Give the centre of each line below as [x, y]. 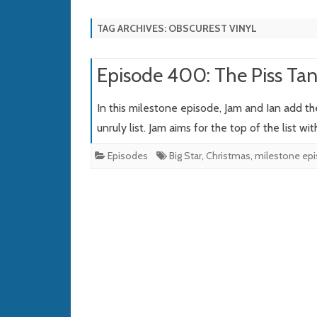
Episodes [128, 156]
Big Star [185, 156]
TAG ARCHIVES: [133, 29]
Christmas [228, 156]
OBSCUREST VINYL [213, 29]
